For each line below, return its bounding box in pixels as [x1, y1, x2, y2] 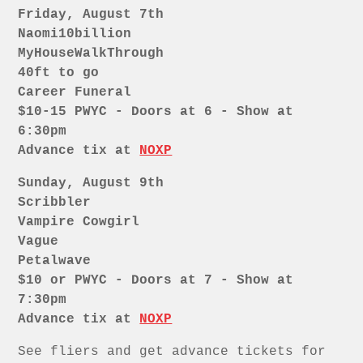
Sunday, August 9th [18, 176, 164, 191]
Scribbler [18, 195, 92, 211]
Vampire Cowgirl [18, 215, 140, 230]
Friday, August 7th [18, 7, 164, 23]
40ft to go [18, 66, 100, 81]
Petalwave [18, 254, 92, 269]
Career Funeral [18, 85, 132, 100]
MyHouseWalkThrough [18, 46, 164, 62]
